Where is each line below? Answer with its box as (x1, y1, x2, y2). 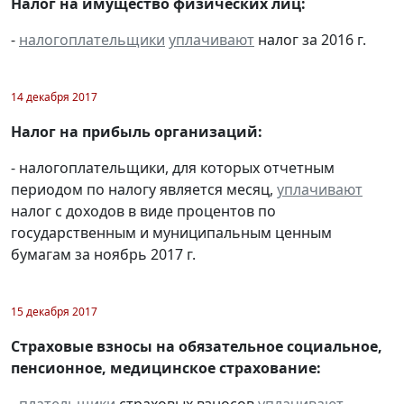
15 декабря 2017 (11, 303, 97, 319)
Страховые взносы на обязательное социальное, (11, 335, 382, 356)
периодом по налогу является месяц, (11, 179, 277, 199)
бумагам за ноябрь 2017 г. (11, 243, 196, 264)
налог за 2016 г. (254, 29, 366, 50)
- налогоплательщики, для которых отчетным (11, 157, 335, 178)
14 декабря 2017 (11, 88, 97, 105)
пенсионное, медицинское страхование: (11, 357, 321, 378)
